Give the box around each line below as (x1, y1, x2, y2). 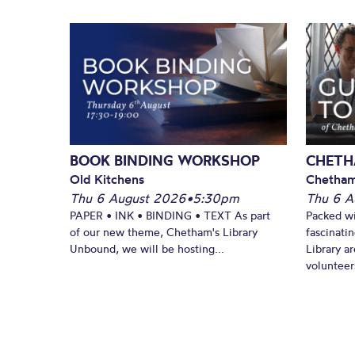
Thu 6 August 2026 (70, 189, 186, 206)
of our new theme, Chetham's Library (70, 224, 258, 239)
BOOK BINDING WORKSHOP (70, 151, 260, 170)
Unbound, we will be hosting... (70, 241, 224, 256)
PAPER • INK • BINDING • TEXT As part (70, 208, 270, 223)
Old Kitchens (70, 170, 144, 187)
